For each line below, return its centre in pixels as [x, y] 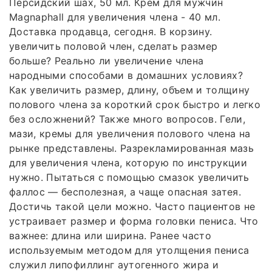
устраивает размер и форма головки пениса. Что [134, 221]
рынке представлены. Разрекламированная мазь [132, 148]
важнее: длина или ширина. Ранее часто [110, 236]
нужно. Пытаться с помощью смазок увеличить [129, 178]
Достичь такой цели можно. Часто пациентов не [132, 207]
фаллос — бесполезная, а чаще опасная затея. [125, 192]
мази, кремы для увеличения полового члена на [130, 134]
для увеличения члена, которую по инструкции [128, 163]
